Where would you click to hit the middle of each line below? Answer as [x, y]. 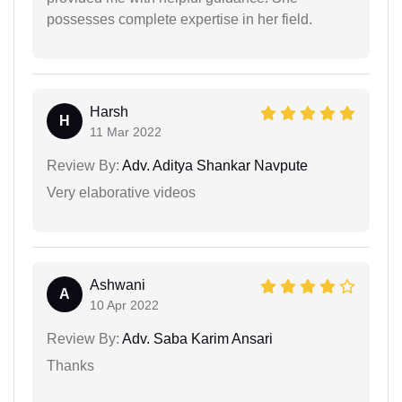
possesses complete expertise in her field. [179, 19]
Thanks [70, 365]
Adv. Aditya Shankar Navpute [214, 165]
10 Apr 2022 [124, 305]
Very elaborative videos [121, 192]
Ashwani [118, 284]
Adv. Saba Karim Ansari [196, 338]
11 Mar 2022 [126, 131]
